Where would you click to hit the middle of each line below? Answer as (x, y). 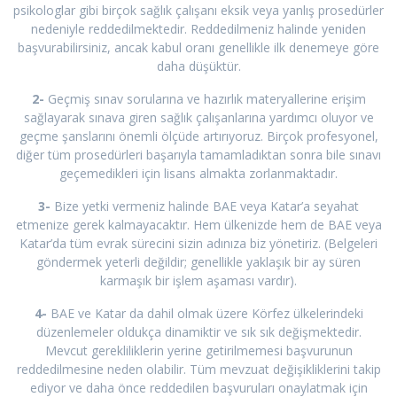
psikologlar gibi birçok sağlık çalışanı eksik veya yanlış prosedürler (198, 11)
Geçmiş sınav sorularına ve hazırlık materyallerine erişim (205, 99)
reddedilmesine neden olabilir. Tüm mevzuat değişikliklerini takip (198, 370)
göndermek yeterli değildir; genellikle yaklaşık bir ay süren (198, 262)
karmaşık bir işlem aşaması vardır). (198, 281)
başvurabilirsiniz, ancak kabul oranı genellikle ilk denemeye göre (198, 48)
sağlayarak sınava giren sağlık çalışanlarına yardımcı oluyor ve (198, 118)
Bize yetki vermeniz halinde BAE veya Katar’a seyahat (206, 206)
